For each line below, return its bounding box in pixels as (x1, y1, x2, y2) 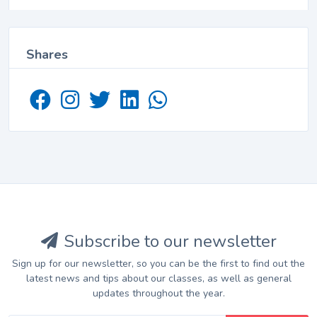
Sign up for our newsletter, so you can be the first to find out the (12, 257, 305, 271)
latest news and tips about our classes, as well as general (25, 272, 292, 286)
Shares (26, 46, 68, 64)
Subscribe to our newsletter (63, 230, 277, 253)
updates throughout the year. (92, 287, 225, 301)
